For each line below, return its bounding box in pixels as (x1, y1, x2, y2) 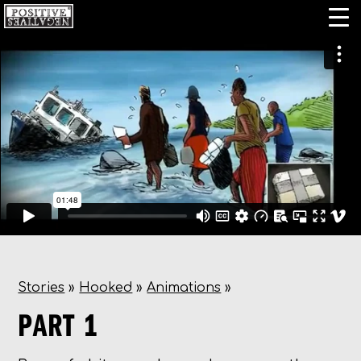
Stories (18, 280, 65, 295)
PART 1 (18, 304, 99, 344)
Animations (147, 280, 222, 295)
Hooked (79, 280, 133, 295)
